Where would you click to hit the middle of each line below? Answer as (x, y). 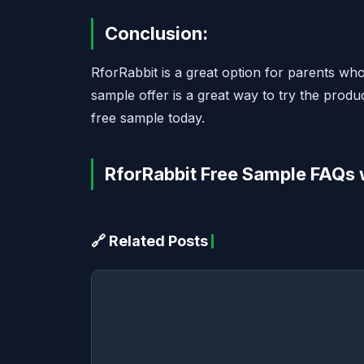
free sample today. (148, 118)
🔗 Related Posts (149, 241)
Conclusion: (156, 34)
